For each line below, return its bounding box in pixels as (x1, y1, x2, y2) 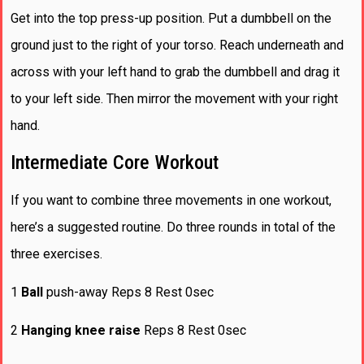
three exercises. (11, 245, 102, 262)
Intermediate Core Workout (11, 150, 219, 174)
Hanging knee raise (21, 323, 141, 339)
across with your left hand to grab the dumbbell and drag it (11, 64, 340, 80)
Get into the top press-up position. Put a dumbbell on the (11, 11, 331, 27)
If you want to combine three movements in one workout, (11, 192, 331, 208)
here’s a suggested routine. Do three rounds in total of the (11, 219, 336, 235)
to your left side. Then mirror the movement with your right (11, 91, 338, 107)
